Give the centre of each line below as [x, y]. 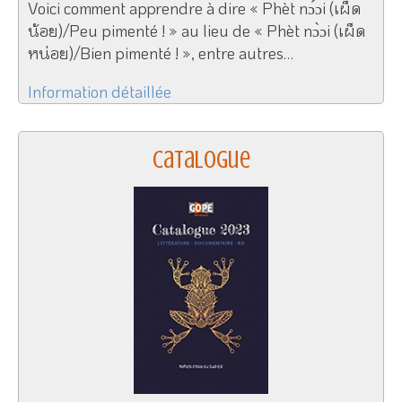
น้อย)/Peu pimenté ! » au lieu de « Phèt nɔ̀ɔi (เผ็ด [197, 30]
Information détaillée [100, 91]
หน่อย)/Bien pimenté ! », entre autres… [161, 52]
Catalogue [201, 159]
